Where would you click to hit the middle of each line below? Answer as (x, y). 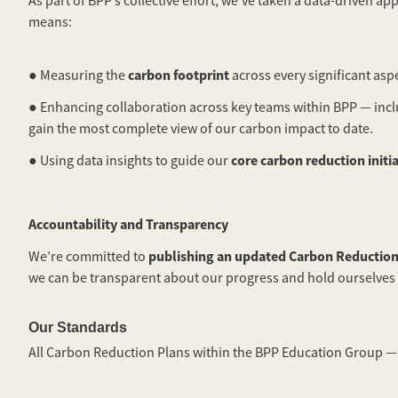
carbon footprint (179, 75)
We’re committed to (88, 257)
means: (50, 22)
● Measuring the (78, 76)
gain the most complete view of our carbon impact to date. (201, 129)
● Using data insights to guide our (130, 161)
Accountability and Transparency (128, 224)
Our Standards (78, 327)
